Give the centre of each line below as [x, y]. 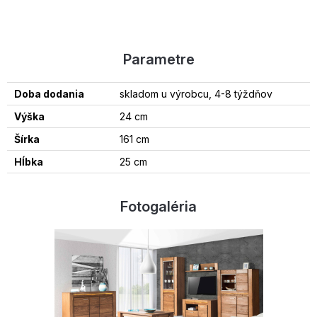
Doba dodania [49, 93]
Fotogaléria [158, 206]
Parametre [158, 59]
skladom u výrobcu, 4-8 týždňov [196, 93]
